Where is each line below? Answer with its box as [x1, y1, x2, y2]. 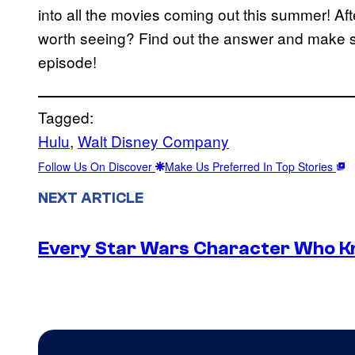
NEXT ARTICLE [38, 189, 143, 207]
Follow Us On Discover [38, 158, 155, 174]
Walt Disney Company [78, 129, 229, 151]
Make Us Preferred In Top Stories [165, 158, 336, 174]
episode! [38, 50, 97, 72]
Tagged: [38, 105, 94, 128]
